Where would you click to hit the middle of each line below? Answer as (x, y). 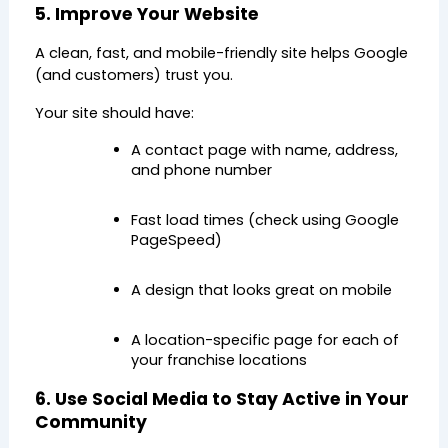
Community (91, 422)
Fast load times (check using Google (265, 219)
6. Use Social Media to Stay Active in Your (222, 399)
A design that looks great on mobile (262, 289)
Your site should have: (115, 112)
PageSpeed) (177, 239)
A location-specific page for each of (265, 339)
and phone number (202, 169)
